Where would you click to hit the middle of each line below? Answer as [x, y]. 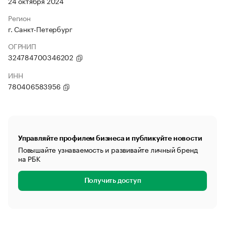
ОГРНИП [22, 46]
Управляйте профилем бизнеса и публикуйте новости [110, 138]
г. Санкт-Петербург [40, 29]
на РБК [29, 158]
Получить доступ [113, 181]
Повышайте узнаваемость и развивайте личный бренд [108, 149]
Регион [19, 18]
